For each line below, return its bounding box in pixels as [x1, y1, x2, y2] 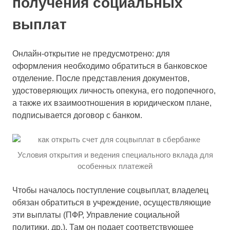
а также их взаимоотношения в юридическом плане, [12, 99, 212, 107]
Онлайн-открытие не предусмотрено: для [12, 49, 170, 58]
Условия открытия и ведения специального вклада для [17, 150, 213, 159]
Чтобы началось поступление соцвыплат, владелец [12, 185, 208, 195]
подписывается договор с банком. [12, 111, 142, 120]
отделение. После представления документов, [12, 74, 189, 83]
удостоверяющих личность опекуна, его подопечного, [12, 86, 216, 95]
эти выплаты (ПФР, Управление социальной [12, 210, 180, 219]
